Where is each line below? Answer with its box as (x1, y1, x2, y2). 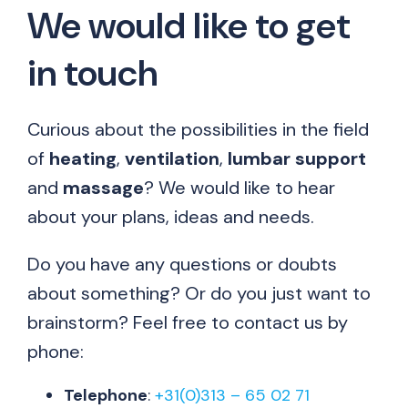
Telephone (64, 383, 148, 406)
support (295, 146, 366, 170)
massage (63, 175, 144, 199)
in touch (27, 48, 158, 97)
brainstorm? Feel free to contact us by (27, 310, 348, 334)
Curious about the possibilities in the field (27, 117, 369, 141)
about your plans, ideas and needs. (27, 204, 314, 229)
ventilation (125, 146, 219, 170)
